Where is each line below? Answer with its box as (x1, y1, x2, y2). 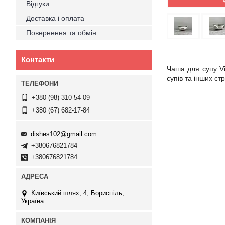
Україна (21, 197, 44, 205)
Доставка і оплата (26, 14, 84, 22)
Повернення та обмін (26, 29, 96, 37)
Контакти (21, 55, 54, 64)
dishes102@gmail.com (31, 130, 97, 138)
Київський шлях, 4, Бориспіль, (31, 189, 124, 197)
